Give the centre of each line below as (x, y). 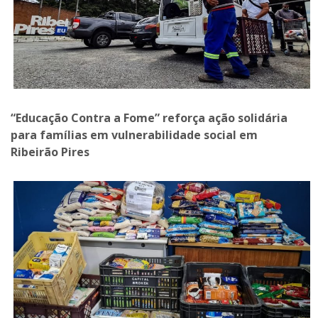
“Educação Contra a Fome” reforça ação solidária (149, 118)
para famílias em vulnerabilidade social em (134, 135)
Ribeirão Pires (50, 152)
